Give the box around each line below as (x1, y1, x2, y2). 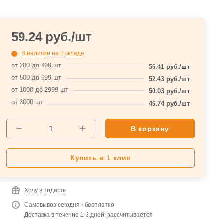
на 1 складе (51, 49, 84, 57)
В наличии (21, 49, 52, 57)
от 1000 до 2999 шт (11, 86, 68, 93)
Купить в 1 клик (70, 153, 131, 162)
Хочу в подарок (24, 186, 66, 194)
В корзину (131, 124, 169, 132)
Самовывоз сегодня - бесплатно (24, 201, 114, 208)
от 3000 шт (11, 98, 43, 106)
